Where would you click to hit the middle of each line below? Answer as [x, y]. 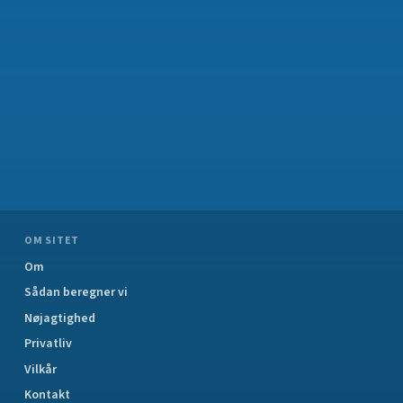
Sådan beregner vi [76, 292]
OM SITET [52, 241]
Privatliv [49, 344]
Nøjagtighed [60, 318]
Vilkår [41, 369]
